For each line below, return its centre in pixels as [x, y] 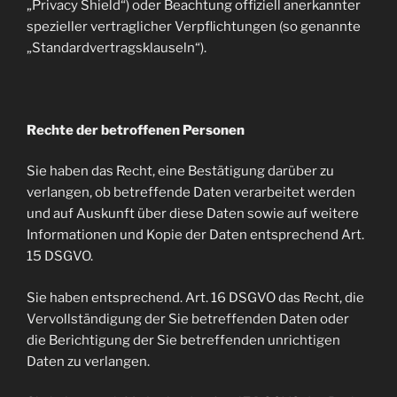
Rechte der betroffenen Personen [138, 130]
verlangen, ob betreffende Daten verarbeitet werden [191, 192]
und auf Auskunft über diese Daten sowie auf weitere [193, 214]
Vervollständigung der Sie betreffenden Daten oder [188, 319]
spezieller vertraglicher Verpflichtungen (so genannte [194, 26]
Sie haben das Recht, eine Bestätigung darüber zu [180, 171]
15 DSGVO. [60, 256]
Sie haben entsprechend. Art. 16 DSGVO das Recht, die [195, 297]
